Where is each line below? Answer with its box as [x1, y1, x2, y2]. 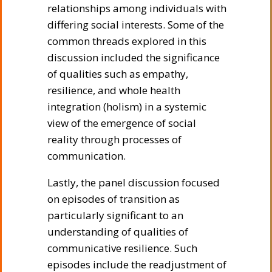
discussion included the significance [47, 50, 220, 64]
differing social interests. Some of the [47, 17, 224, 32]
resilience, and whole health [47, 83, 180, 97]
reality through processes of [47, 132, 182, 146]
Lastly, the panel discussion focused [47, 175, 220, 189]
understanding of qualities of [47, 224, 188, 239]
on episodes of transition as [47, 191, 180, 206]
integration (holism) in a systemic [47, 99, 206, 114]
